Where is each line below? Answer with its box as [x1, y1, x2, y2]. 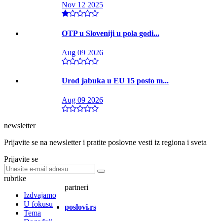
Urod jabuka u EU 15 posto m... [62, 76, 169, 85]
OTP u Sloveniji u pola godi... [62, 29, 159, 37]
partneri [65, 183, 88, 192]
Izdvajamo [24, 191, 56, 200]
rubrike [4, 174, 26, 183]
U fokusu [24, 200, 53, 209]
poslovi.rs [65, 202, 96, 211]
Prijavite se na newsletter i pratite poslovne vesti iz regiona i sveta [4, 138, 207, 147]
